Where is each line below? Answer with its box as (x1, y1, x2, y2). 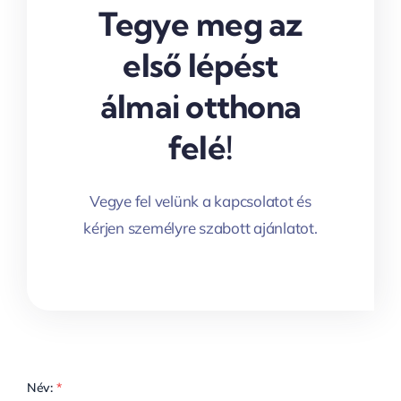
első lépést (123, 45, 278, 86)
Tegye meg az (98, 4, 303, 45)
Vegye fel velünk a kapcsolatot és (90, 192, 311, 211)
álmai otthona (99, 86, 302, 127)
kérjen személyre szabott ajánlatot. (83, 218, 318, 238)
